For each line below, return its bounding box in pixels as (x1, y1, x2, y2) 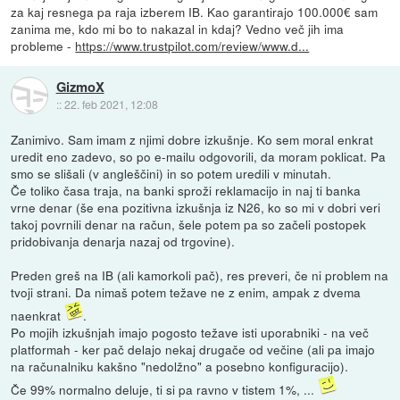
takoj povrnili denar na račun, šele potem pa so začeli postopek (11, 215, 367, 234)
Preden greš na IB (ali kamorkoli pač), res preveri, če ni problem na (11, 266, 389, 285)
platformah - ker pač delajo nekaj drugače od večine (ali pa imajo (11, 340, 376, 359)
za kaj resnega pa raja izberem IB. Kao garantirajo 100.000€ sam (11, 3, 379, 21)
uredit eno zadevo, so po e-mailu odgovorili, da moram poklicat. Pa (11, 147, 387, 166)
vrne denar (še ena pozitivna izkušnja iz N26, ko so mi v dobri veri (11, 198, 381, 217)
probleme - (11, 37, 76, 55)
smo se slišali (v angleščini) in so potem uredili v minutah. (11, 164, 332, 183)
